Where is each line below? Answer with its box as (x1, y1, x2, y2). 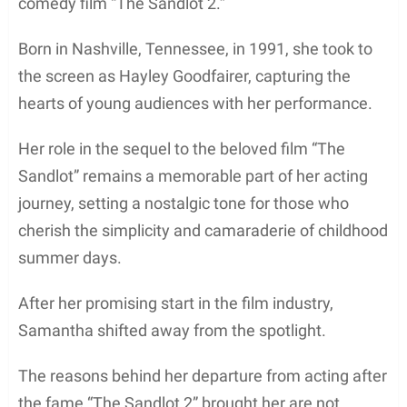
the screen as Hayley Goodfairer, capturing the (18, 65, 351, 85)
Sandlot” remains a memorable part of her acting (18, 165, 368, 185)
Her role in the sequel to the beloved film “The (18, 138, 345, 158)
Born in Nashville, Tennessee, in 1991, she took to (18, 38, 372, 58)
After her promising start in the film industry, (18, 293, 333, 313)
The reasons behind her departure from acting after (18, 365, 387, 385)
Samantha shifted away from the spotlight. (18, 320, 326, 340)
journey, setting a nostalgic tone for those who (18, 193, 349, 213)
